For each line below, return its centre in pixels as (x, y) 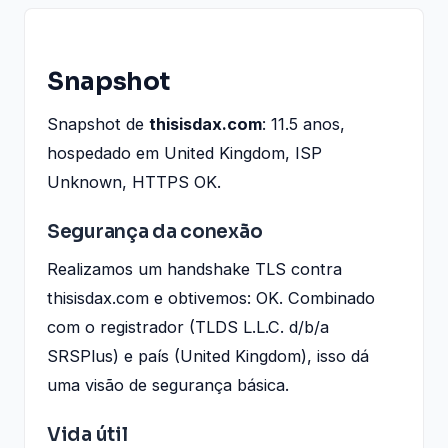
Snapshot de (98, 123)
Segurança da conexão (155, 231)
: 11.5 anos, (303, 123)
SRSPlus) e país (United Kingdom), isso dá (208, 355)
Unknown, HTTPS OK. (134, 181)
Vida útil (87, 434)
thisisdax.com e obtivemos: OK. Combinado (211, 297)
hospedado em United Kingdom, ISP (184, 152)
